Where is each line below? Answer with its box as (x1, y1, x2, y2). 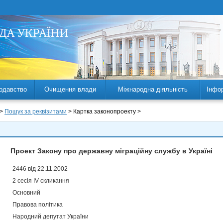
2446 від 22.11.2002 (12, 165, 68, 172)
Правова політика (12, 201, 63, 208)
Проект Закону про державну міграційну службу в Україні (10, 147, 213, 155)
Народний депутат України (12, 213, 89, 220)
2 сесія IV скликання (12, 177, 69, 184)
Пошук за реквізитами (4, 108, 67, 115)
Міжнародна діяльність (118, 86, 188, 93)
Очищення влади (44, 86, 96, 93)
